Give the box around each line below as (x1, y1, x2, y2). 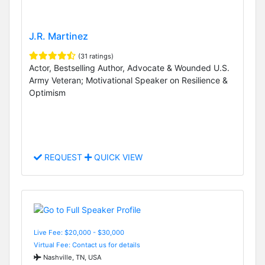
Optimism (29, 88, 66, 98)
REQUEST (42, 152, 85, 163)
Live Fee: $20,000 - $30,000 (34, 228, 124, 237)
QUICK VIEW (92, 152, 143, 163)
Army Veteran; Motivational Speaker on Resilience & (29, 75, 228, 86)
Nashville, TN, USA (41, 253, 102, 261)
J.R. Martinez (29, 30, 88, 43)
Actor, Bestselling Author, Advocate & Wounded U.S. (29, 63, 230, 73)
